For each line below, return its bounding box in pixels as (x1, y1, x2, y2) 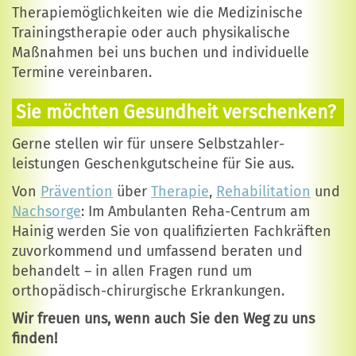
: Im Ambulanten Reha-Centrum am (81, 203, 310, 221)
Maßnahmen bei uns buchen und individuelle (12, 44, 309, 62)
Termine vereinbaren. (12, 64, 152, 82)
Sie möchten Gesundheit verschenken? (16, 101, 336, 124)
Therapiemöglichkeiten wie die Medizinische (12, 4, 303, 22)
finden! (12, 330, 57, 348)
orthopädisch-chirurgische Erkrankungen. (12, 282, 284, 300)
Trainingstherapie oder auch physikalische (12, 24, 290, 42)
